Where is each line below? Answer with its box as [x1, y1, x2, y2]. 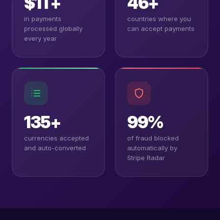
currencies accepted [24, 134, 89, 142]
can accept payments [127, 25, 194, 33]
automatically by [127, 144, 177, 152]
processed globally [24, 25, 82, 33]
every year [24, 34, 57, 43]
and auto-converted [24, 144, 86, 152]
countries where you [127, 15, 191, 23]
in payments [24, 15, 61, 23]
